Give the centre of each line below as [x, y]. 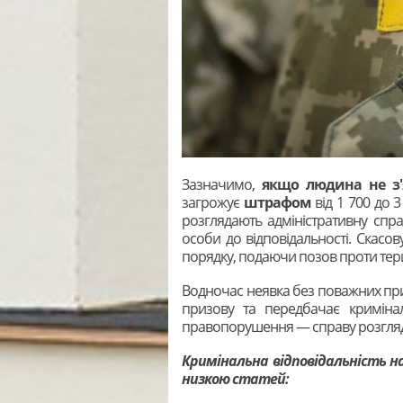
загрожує [213, 202]
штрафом [277, 202]
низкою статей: [235, 378]
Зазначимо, [222, 184]
